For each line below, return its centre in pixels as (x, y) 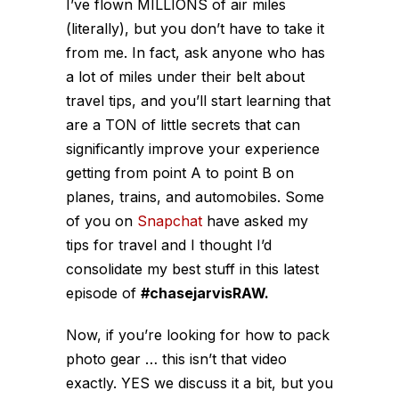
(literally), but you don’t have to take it (195, 28)
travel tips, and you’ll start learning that (198, 100)
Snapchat (170, 220)
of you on (102, 220)
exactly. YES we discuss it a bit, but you (199, 383)
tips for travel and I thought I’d (169, 244)
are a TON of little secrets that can (183, 124)
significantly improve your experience (193, 148)
